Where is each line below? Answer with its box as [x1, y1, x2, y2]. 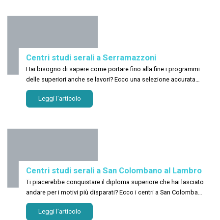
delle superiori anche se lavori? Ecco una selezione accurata [26, 76, 195, 83]
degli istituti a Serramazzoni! [26, 86, 106, 94]
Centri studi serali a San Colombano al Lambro [26, 165, 202, 175]
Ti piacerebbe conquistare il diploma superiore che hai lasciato [26, 178, 102, 186]
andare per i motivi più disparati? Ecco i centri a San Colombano [26, 188, 205, 196]
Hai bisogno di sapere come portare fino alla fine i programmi [26, 65, 200, 73]
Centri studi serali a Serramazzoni [26, 53, 156, 63]
